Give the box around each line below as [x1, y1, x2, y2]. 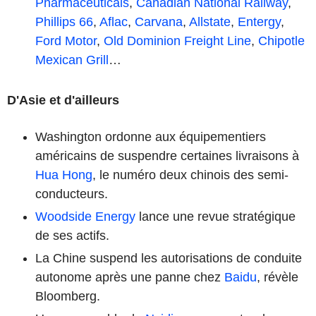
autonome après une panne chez [35, 269, 224, 284]
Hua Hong [35, 167, 92, 182]
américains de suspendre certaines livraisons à [35, 148, 299, 163]
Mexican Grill [35, 52, 109, 67]
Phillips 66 [35, 14, 93, 29]
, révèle [257, 269, 298, 284]
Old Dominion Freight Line [104, 33, 251, 48]
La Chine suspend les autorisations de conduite [35, 250, 302, 265]
